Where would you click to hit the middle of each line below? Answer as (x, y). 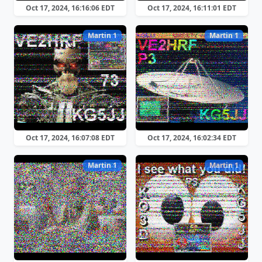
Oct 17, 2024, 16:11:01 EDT (192, 8)
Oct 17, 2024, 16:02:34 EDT (192, 138)
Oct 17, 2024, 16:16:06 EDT (70, 8)
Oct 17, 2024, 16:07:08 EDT (70, 138)
